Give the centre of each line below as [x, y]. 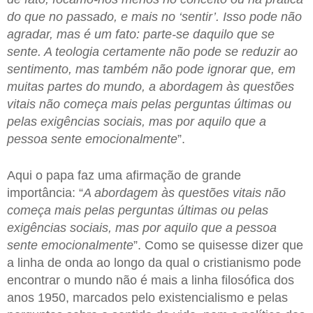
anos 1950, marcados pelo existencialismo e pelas [147, 297]
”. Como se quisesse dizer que [218, 245]
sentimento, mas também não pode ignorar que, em [151, 70]
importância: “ [45, 192]
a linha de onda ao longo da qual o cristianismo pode [154, 262]
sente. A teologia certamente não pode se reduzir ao [152, 52]
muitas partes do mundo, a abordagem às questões [151, 87]
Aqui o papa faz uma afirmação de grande [124, 175]
